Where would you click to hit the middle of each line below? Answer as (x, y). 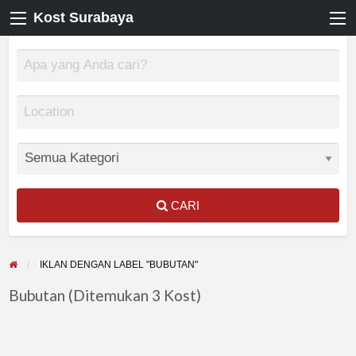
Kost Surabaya (83, 18)
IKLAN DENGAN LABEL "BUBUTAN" (119, 265)
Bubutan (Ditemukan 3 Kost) (104, 296)
